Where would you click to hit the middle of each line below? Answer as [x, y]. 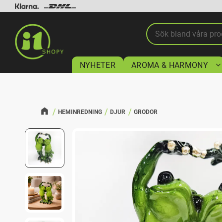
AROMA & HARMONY [170, 65]
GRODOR [146, 112]
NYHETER [98, 65]
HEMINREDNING [80, 112]
